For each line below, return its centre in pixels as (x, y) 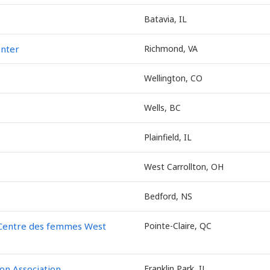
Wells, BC (162, 108)
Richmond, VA (171, 49)
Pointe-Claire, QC (178, 226)
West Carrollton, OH (184, 167)
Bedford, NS (168, 196)
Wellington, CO (173, 78)
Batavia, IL (165, 19)
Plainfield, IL (168, 137)
